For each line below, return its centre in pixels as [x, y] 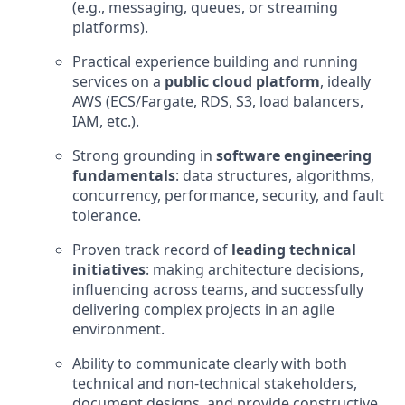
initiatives [109, 270]
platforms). [110, 28]
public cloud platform [242, 82]
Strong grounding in [144, 156]
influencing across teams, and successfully [218, 290]
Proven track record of [152, 250]
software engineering [294, 156]
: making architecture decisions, [254, 270]
